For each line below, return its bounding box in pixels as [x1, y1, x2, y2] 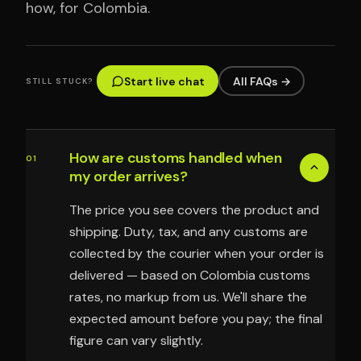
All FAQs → [232, 73, 291, 89]
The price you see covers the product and [69, 201, 319, 219]
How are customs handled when [69, 148, 282, 168]
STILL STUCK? [26, 75, 94, 86]
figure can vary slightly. [69, 332, 203, 350]
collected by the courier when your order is [69, 245, 324, 263]
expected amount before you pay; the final [69, 310, 322, 328]
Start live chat [123, 73, 205, 89]
